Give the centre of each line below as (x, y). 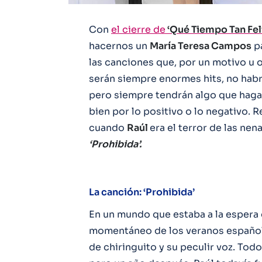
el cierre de (138, 30)
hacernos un (119, 46)
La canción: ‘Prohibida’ (142, 192)
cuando (108, 128)
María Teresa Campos (201, 46)
